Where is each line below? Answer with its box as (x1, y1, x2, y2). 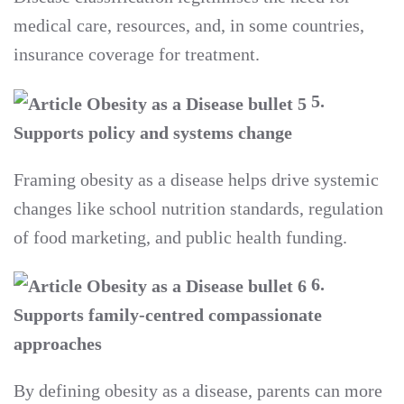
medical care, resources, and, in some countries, (14, 15, 364, 36)
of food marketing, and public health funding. (14, 226, 347, 247)
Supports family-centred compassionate (14, 305, 322, 326)
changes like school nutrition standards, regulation (14, 197, 383, 218)
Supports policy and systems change (14, 122, 292, 142)
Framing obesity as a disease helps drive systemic (14, 169, 379, 189)
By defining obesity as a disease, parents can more (14, 381, 382, 401)
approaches (14, 334, 102, 354)
